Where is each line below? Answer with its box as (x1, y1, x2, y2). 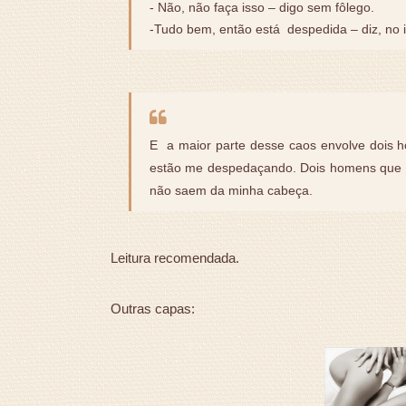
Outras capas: (111, 301, 195, 317)
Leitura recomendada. (111, 250, 239, 266)
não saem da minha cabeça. (150, 184, 316, 198)
